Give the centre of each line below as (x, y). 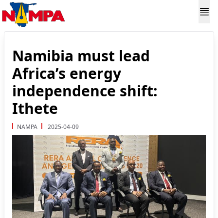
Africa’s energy (67, 73)
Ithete (35, 108)
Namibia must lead (81, 56)
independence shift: (85, 91)
